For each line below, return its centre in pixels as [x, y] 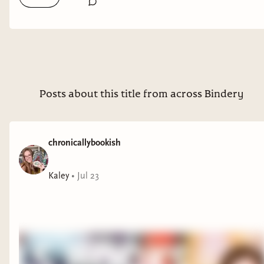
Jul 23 [88, 176]
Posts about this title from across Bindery [141, 95]
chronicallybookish [85, 143]
